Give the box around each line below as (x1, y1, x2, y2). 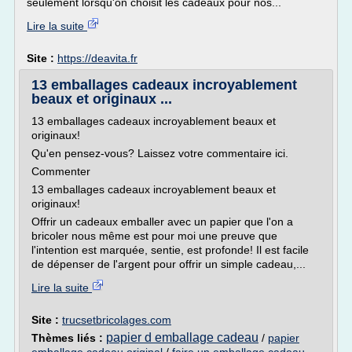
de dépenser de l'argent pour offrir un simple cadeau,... (31, 258, 306, 270)
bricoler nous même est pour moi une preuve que (31, 229, 277, 242)
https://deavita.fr (57, 52, 137, 64)
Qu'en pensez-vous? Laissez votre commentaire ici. (31, 147, 295, 159)
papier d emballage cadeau (106, 331, 258, 344)
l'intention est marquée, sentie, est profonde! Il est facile (31, 244, 309, 256)
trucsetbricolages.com (62, 313, 171, 326)
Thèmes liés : (31, 332, 106, 344)
